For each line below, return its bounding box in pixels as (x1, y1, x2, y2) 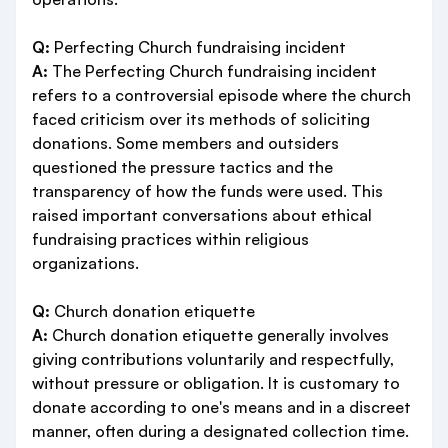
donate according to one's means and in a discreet (32, 397, 411, 417)
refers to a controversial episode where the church (32, 85, 411, 105)
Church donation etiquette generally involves (48, 325, 389, 345)
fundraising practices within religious (32, 229, 309, 249)
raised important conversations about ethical (32, 205, 372, 225)
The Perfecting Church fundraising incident (48, 61, 377, 81)
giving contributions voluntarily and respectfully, (32, 349, 394, 369)
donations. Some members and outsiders (32, 133, 339, 153)
